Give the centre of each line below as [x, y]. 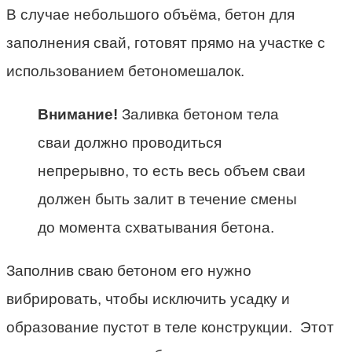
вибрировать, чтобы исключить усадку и [148, 299]
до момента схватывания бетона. [156, 228]
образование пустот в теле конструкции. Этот [170, 328]
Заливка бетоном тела [198, 115]
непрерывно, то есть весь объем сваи [172, 171]
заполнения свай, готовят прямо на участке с [166, 43]
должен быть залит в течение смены [167, 200]
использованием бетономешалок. [125, 71]
